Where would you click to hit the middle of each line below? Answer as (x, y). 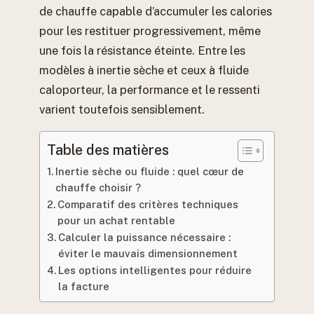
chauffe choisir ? (98, 187)
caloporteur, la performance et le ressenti (150, 90)
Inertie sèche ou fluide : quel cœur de (149, 171)
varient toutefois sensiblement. (122, 110)
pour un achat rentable (116, 220)
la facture (83, 286)
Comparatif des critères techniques (148, 204)
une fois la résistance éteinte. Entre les (142, 51)
